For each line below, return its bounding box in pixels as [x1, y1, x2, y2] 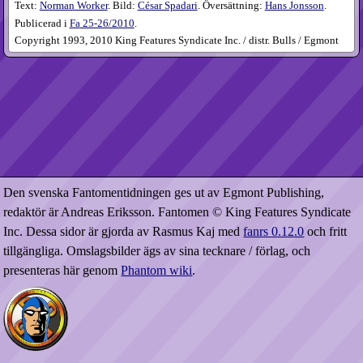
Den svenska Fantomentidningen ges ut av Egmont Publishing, [3, 185, 325, 199]
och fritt [304, 224, 348, 238]
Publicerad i [14, 17, 70, 29]
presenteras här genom [3, 263, 122, 277]
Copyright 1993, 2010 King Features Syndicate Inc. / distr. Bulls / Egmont [14, 35, 339, 47]
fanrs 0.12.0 [243, 224, 305, 238]
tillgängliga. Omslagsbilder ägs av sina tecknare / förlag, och [3, 243, 311, 258]
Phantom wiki [121, 263, 193, 277]
